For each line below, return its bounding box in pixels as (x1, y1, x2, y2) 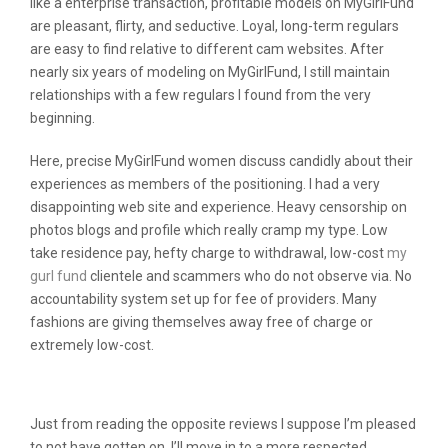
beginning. (30, 110, 95, 126)
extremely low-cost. (30, 337, 154, 353)
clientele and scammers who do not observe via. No (87, 268, 412, 284)
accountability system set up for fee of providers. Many (30, 291, 377, 307)
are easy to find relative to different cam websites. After (30, 41, 384, 57)
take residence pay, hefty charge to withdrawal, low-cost (30, 245, 387, 261)
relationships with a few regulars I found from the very (30, 87, 371, 103)
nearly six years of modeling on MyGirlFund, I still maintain (30, 64, 390, 80)
